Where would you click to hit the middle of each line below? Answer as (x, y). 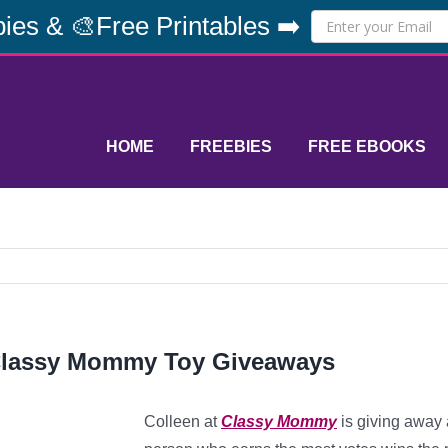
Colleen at (182, 421)
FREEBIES (231, 146)
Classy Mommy (279, 421)
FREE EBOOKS (367, 146)
